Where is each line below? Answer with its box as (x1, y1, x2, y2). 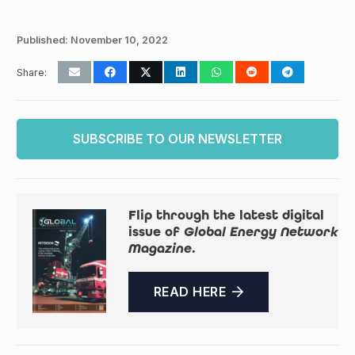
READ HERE (153, 284, 226, 300)
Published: (17, 34, 71, 46)
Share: (17, 66, 47, 78)
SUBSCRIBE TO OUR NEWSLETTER (73, 130, 282, 147)
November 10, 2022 (71, 34, 168, 46)
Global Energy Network (183, 223, 338, 240)
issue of (128, 223, 184, 240)
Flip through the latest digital (128, 206, 324, 223)
